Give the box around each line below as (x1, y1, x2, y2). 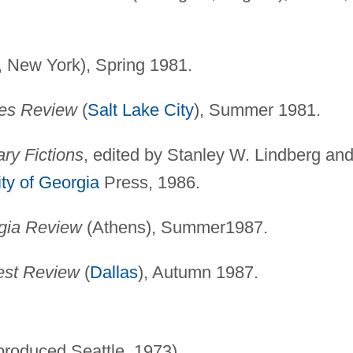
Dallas (89, 262, 138, 282)
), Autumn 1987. (137, 262, 258, 282)
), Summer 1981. (193, 99, 321, 120)
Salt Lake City (87, 99, 194, 120)
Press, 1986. (98, 172, 200, 192)
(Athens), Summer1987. (81, 217, 268, 237)
